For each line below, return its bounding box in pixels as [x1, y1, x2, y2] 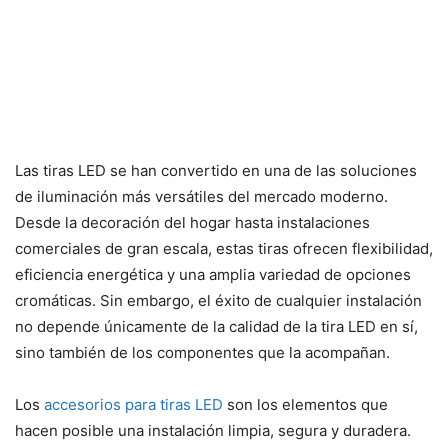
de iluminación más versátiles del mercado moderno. [15, 186, 388, 206]
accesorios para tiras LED [44, 394, 223, 414]
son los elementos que [223, 394, 388, 414]
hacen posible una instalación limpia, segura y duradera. [15, 420, 411, 440]
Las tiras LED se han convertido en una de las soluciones [15, 160, 417, 180]
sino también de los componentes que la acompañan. [15, 342, 390, 362]
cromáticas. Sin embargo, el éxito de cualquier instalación [15, 290, 422, 310]
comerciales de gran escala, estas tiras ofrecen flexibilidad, [15, 238, 433, 258]
